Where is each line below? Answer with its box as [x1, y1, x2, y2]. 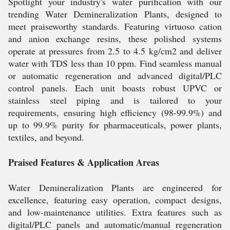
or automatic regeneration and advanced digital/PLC [8, 69, 222, 82]
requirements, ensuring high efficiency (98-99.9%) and [8, 106, 222, 119]
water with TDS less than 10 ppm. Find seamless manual [8, 57, 222, 69]
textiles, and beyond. [8, 131, 84, 143]
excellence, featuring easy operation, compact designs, [8, 194, 222, 206]
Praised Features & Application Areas [8, 156, 159, 169]
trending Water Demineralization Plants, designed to [8, 8, 222, 20]
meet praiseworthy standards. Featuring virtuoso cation [8, 20, 222, 32]
